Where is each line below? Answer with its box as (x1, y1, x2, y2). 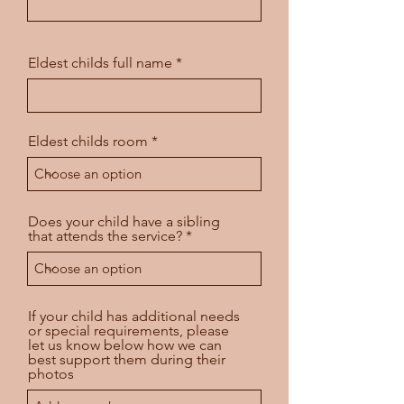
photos (28, 364, 74, 382)
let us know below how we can (28, 335, 222, 353)
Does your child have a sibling (28, 212, 220, 230)
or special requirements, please (28, 321, 229, 339)
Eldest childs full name (28, 53, 172, 71)
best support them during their (28, 350, 225, 368)
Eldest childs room (28, 132, 148, 150)
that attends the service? (28, 226, 182, 244)
